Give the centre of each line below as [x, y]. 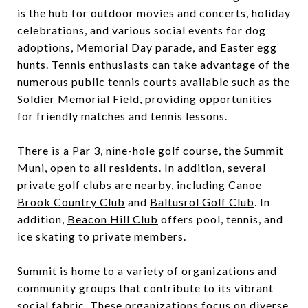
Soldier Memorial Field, [80, 98]
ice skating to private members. [103, 236]
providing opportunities [207, 98]
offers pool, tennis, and [221, 219]
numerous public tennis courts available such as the [154, 81]
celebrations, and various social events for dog [142, 30]
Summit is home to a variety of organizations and [147, 270]
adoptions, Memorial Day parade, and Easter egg [147, 47]
